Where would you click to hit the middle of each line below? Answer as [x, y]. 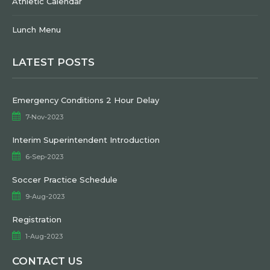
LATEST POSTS [53, 62]
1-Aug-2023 [44, 236]
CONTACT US [47, 261]
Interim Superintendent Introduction [86, 140]
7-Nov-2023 [44, 117]
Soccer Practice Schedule [65, 179]
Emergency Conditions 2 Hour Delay [86, 100]
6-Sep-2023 [44, 156]
